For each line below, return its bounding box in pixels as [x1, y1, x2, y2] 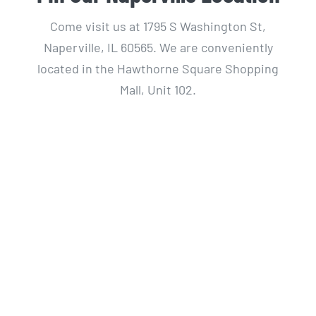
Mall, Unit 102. [120, 81, 196, 97]
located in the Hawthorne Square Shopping [37, 60, 279, 76]
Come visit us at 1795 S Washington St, [50, 18, 266, 34]
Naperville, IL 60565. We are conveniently [43, 39, 273, 55]
